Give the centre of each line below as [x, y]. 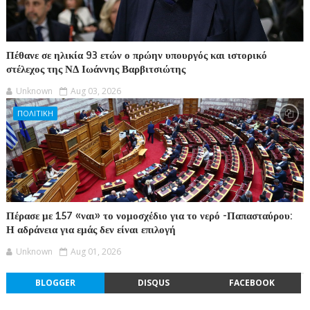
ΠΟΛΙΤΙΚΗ [35, 113]
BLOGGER [55, 282]
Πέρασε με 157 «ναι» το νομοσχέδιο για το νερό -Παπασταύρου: [149, 216]
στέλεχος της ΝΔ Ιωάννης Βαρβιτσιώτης [95, 69]
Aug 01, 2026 [95, 251]
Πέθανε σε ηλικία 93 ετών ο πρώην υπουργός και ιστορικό [136, 55]
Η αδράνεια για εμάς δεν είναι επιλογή [91, 229]
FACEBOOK [252, 282]
